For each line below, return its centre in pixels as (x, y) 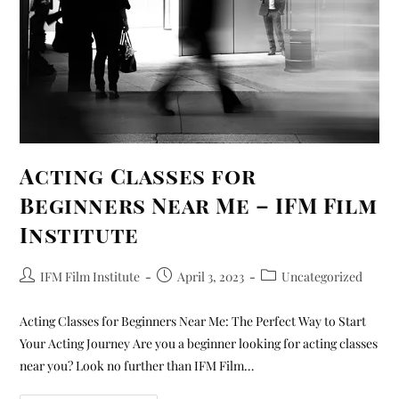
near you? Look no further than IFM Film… (137, 366)
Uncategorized (322, 277)
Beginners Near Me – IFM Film (199, 205)
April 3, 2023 (211, 277)
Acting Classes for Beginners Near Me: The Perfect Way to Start (193, 322)
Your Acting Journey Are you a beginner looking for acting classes (199, 344)
